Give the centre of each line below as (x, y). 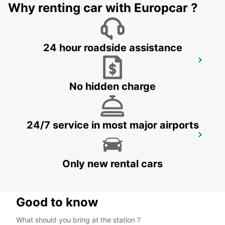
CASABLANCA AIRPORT (68, 63)
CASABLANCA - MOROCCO (66, 74)
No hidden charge (113, 87)
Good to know (57, 202)
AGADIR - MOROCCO (55, 149)
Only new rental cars (113, 164)
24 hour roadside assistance (113, 48)
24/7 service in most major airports (113, 125)
